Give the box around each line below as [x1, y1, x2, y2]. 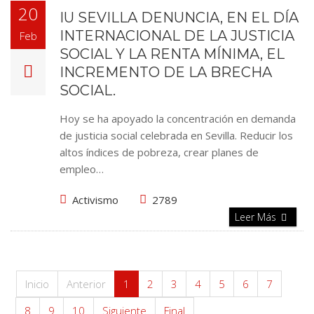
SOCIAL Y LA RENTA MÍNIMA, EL [60, 46, 285, 62]
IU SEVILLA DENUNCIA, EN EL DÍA [60, 9, 299, 26]
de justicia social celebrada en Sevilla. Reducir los [60, 128, 293, 142]
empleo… [60, 162, 104, 176]
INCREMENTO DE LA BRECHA [60, 64, 272, 81]
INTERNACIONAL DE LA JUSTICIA [60, 27, 294, 44]
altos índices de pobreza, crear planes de [60, 145, 259, 159]
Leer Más [235, 210, 279, 224]
